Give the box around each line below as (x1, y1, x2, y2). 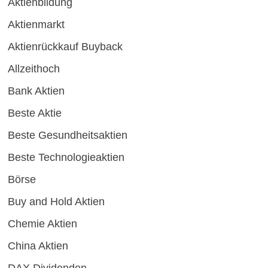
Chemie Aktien (7, 217, 77, 230)
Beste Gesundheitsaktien (7, 129, 127, 141)
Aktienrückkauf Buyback (7, 40, 123, 53)
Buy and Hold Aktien (7, 195, 105, 208)
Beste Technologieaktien (7, 151, 124, 163)
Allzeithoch (7, 62, 60, 75)
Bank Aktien (7, 84, 65, 97)
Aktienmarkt (7, 18, 65, 31)
